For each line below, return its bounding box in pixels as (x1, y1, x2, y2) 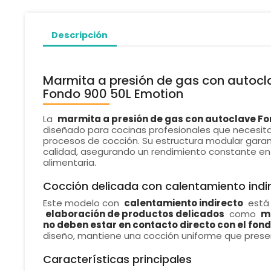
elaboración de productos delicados (45, 207, 224, 221)
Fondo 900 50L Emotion (42, 85, 183, 103)
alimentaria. (42, 156, 96, 169)
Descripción (51, 28, 108, 41)
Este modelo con (42, 197, 122, 210)
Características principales (42, 252, 192, 267)
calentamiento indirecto (123, 197, 243, 210)
